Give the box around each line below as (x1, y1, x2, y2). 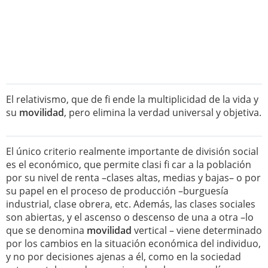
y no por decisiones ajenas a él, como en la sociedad (6, 250, 241, 263)
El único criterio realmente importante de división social (6, 145, 258, 158)
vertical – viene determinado (132, 224, 262, 237)
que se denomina (6, 224, 87, 237)
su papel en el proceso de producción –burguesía (6, 184, 229, 197)
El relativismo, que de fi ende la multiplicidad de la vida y (6, 93, 258, 106)
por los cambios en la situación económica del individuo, (6, 237, 261, 250)
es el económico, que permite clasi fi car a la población (6, 158, 251, 171)
